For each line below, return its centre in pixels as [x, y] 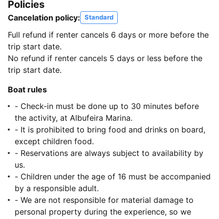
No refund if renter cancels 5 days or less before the [105, 58]
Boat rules [27, 90]
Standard [99, 17]
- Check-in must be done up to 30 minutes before [107, 106]
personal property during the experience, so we [103, 212]
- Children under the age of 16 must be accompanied [113, 177]
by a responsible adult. [57, 188]
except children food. [54, 142]
